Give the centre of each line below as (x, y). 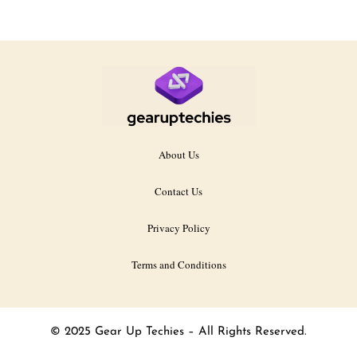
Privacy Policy (178, 228)
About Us (178, 154)
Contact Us (178, 191)
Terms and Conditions (178, 264)
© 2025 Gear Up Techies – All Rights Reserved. (178, 331)
